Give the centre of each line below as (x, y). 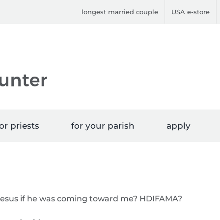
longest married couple (120, 12)
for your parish (103, 126)
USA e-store (191, 12)
